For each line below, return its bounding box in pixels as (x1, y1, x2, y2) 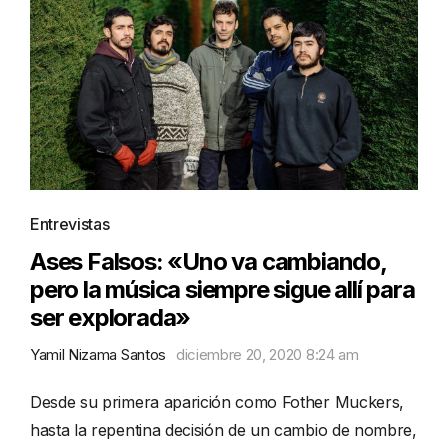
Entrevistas (30, 214, 110, 235)
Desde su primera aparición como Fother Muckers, (30, 392, 404, 413)
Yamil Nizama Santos (30, 345, 166, 365)
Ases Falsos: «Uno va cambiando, (30, 247, 386, 277)
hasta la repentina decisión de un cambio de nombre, (30, 420, 417, 441)
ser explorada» (30, 303, 191, 333)
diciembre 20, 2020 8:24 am (175, 345, 359, 365)
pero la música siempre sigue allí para (30, 275, 415, 305)
